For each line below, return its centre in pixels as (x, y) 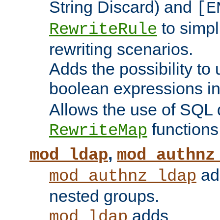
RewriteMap (98, 131)
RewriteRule (103, 30)
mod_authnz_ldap (123, 177)
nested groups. (104, 196)
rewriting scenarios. (121, 49)
